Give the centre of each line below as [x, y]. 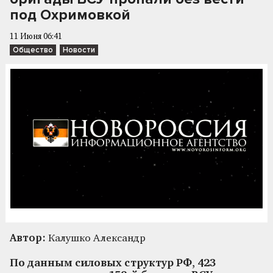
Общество [33, 50]
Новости [79, 50]
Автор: [28, 238]
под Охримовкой [70, 15]
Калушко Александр [96, 238]
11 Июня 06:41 [36, 37]
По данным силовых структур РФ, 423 [113, 263]
